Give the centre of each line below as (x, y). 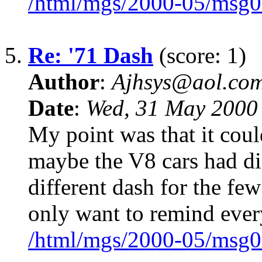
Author (64, 82)
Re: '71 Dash (91, 56)
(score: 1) (200, 56)
